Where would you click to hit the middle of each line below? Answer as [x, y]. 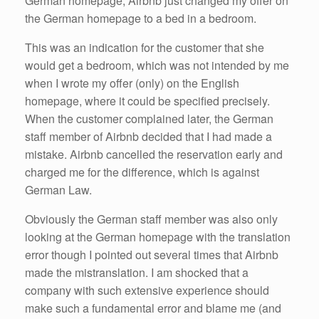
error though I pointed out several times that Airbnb [152, 255]
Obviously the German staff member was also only [151, 219]
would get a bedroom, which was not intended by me [157, 65]
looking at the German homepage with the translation [158, 237]
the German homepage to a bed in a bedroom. [141, 18]
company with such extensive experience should [147, 290]
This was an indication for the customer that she [145, 47]
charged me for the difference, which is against [142, 172]
